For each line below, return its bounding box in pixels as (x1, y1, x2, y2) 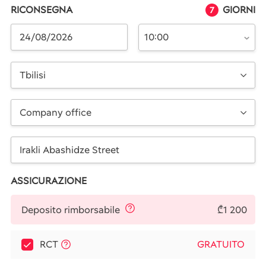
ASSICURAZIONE (11, 175, 87, 187)
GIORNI (223, 4, 255, 16)
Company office (20, 106, 91, 119)
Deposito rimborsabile (21, 203, 120, 216)
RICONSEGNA (11, 4, 72, 16)
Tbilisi (20, 68, 46, 81)
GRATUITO (197, 238, 245, 251)
